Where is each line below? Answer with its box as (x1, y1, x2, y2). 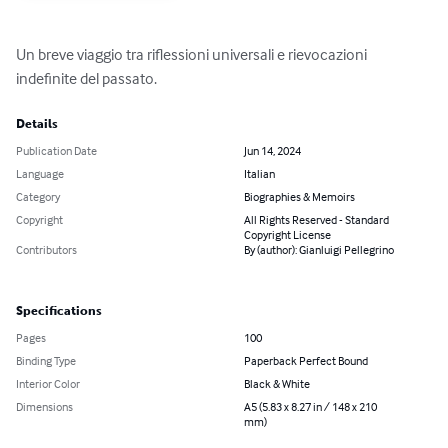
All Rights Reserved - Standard (244, 212, 389, 228)
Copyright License (244, 227, 331, 243)
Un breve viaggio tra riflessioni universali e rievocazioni (16, 44, 370, 65)
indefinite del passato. (16, 68, 157, 89)
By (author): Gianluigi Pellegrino (244, 242, 394, 258)
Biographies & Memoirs (244, 189, 355, 205)
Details (16, 117, 58, 132)
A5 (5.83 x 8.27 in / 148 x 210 (244, 399, 377, 415)
